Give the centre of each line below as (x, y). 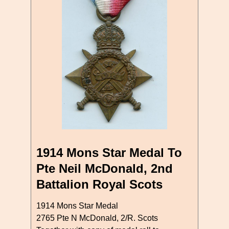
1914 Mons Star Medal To (109, 152)
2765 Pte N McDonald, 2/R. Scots (97, 218)
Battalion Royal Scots (99, 184)
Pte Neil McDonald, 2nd (105, 168)
